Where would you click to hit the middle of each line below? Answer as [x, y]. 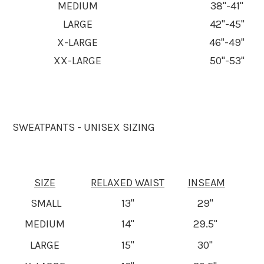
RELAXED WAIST [128, 183]
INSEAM [206, 183]
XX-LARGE [77, 61]
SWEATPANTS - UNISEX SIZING [84, 127]
